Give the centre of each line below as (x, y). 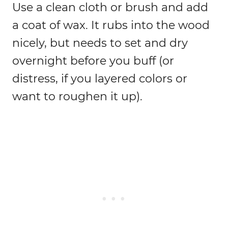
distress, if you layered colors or (100, 79)
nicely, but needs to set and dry (100, 43)
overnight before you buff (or (93, 61)
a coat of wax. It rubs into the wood (111, 25)
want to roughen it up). (77, 97)
